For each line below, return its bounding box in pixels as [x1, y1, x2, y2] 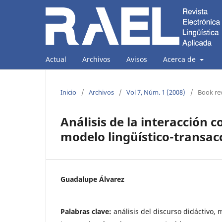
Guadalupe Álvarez [60, 174, 124, 184]
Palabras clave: [60, 206, 113, 216]
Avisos [126, 54, 147, 64]
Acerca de [163, 54, 198, 64]
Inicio [60, 87, 76, 97]
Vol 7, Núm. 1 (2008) [126, 87, 185, 97]
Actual [46, 54, 66, 64]
